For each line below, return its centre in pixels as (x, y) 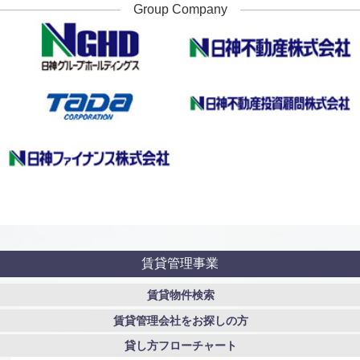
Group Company (180, 9)
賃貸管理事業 (180, 263)
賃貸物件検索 (181, 295)
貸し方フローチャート (181, 346)
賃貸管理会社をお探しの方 (181, 320)
